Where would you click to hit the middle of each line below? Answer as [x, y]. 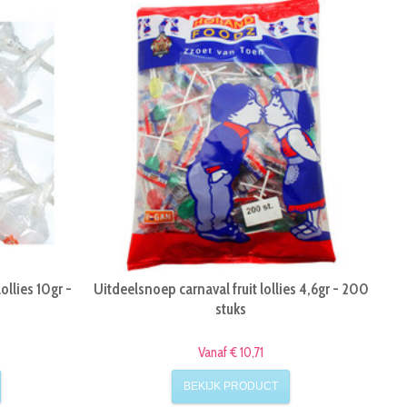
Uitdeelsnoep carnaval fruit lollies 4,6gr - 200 [231, 289]
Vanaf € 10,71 [231, 353]
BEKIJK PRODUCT [231, 386]
